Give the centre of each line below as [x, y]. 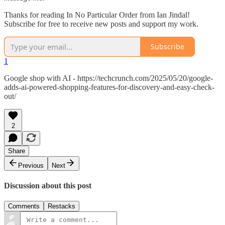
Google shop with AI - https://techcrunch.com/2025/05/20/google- [108, 78]
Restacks [62, 206]
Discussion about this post [48, 185]
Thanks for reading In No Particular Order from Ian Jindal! [97, 15]
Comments [24, 206]
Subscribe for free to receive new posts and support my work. [101, 24]
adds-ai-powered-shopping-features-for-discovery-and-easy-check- [109, 87]
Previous [31, 165]
